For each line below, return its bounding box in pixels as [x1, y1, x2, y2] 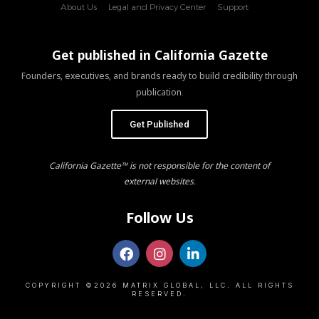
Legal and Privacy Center [108, 1, 206, 13]
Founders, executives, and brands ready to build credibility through [21, 70, 298, 83]
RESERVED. [132, 290, 187, 298]
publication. [135, 86, 184, 99]
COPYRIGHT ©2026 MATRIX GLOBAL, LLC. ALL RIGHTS [25, 281, 294, 290]
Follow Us [125, 208, 194, 228]
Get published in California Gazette [51, 47, 268, 64]
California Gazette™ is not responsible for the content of [49, 159, 270, 172]
